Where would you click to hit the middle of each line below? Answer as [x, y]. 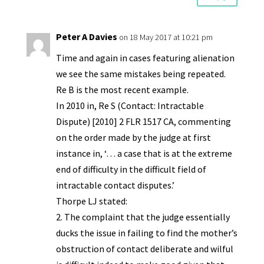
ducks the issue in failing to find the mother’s [146, 233]
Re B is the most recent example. [122, 90]
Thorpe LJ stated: [91, 201]
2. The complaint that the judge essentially [143, 217]
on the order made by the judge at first [133, 137]
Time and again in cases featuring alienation [145, 58]
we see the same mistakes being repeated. [141, 74]
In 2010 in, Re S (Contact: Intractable [130, 105]
